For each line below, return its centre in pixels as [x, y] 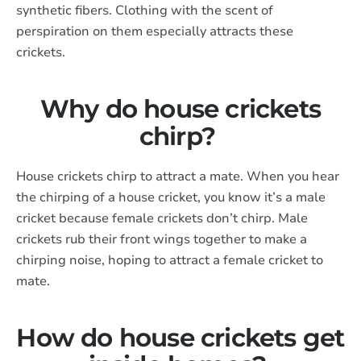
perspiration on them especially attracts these [155, 31]
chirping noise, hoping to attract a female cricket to [170, 260]
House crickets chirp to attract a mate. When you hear [178, 176]
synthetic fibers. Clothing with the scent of [145, 10]
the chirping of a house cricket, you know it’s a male [171, 197]
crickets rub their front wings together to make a [162, 239]
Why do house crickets [180, 109]
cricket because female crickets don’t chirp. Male [162, 218]
